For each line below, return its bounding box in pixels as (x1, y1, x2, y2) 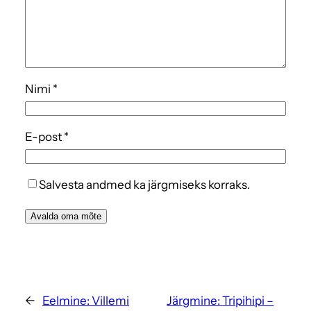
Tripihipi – (222, 294, 274, 308)
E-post (25, 130, 64, 144)
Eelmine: (42, 294, 90, 308)
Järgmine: (167, 294, 221, 308)
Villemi (92, 294, 129, 308)
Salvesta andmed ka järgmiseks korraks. (39, 178, 250, 192)
